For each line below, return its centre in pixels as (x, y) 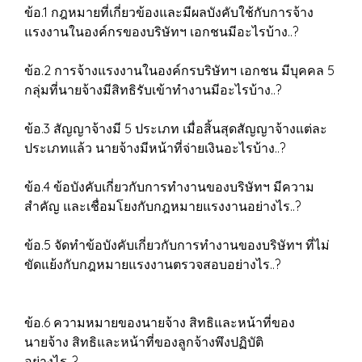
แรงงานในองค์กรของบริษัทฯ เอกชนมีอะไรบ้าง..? (166, 32)
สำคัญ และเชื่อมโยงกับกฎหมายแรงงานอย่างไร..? (174, 206)
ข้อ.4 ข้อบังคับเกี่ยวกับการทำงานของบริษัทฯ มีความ (169, 187)
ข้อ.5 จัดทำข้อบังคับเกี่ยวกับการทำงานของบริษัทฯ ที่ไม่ (177, 245)
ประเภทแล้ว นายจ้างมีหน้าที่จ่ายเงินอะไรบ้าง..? (179, 148)
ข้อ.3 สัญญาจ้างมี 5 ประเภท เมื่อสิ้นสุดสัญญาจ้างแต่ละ (176, 128)
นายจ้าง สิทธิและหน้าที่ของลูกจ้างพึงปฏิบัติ (144, 342)
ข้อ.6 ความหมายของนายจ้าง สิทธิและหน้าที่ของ (160, 322)
